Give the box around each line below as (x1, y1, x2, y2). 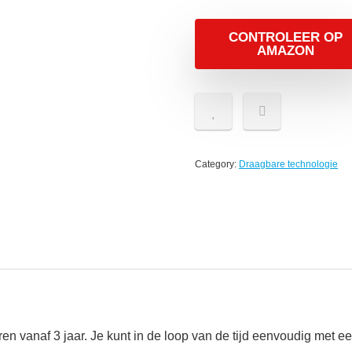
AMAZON (256, 43, 314, 58)
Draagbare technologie (239, 159, 338, 170)
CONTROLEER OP (228, 30, 343, 45)
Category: (195, 159, 239, 170)
